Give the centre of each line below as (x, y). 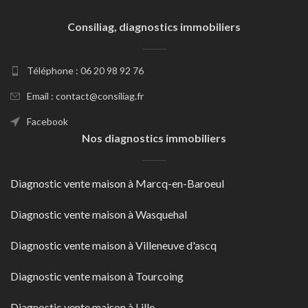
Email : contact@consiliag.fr (85, 96)
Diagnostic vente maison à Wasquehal (99, 214)
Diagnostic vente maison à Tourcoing (97, 276)
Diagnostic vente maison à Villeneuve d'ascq (113, 245)
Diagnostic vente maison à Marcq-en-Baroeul (117, 183)
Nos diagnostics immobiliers (154, 137)
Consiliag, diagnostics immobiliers (154, 26)
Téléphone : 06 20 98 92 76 (85, 70)
